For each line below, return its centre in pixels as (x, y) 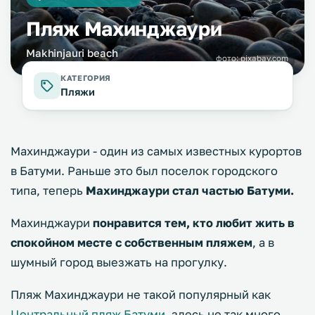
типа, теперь (48, 191)
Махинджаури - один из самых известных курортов (156, 151)
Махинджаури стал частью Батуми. (190, 191)
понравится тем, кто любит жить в (192, 223)
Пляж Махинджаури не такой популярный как (141, 295)
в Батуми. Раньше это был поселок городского (144, 171)
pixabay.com (264, 58)
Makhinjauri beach (72, 53)
